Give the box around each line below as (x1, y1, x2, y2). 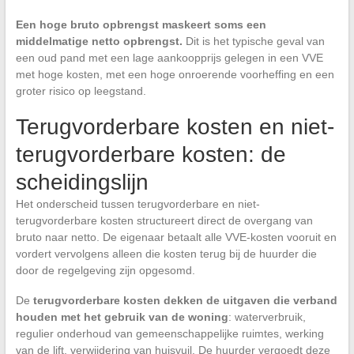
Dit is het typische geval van (182, 35, 325, 48)
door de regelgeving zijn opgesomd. (15, 264, 195, 277)
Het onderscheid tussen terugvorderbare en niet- (15, 198, 260, 211)
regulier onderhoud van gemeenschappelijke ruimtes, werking (15, 327, 324, 341)
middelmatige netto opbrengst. (15, 35, 183, 48)
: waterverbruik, (228, 311, 306, 324)
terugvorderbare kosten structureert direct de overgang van (15, 214, 313, 228)
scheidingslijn (15, 170, 149, 195)
